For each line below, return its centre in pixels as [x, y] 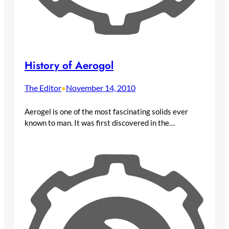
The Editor [43, 87]
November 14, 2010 [101, 87]
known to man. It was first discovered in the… [100, 123]
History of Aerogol [69, 65]
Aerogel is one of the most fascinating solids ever [106, 112]
